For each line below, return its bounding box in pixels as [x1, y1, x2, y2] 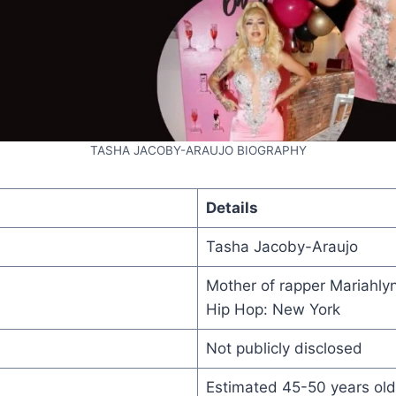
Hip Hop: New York [205, 300, 340, 318]
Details [205, 198, 258, 217]
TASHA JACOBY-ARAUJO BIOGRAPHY [89, 142, 307, 157]
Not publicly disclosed [205, 339, 362, 357]
